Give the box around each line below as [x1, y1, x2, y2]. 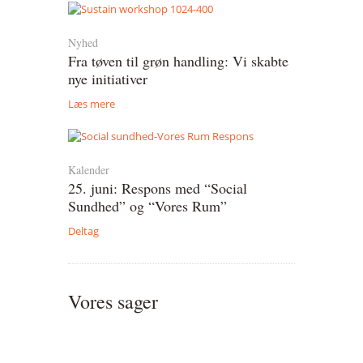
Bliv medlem [16, 45, 73, 59]
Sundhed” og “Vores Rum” [68, 196, 227, 216]
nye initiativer [68, 68, 147, 88]
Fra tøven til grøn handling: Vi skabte [68, 50, 288, 70]
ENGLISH [10, 139, 56, 152]
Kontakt [16, 76, 52, 91]
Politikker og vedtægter [16, 108, 120, 122]
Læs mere [68, 96, 115, 111]
